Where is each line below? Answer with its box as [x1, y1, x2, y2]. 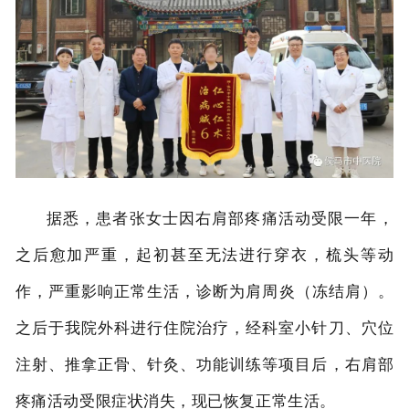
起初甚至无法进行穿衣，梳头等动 [135, 243, 394, 265]
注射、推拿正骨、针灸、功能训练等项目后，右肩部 [15, 352, 394, 374]
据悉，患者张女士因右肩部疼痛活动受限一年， [46, 206, 394, 228]
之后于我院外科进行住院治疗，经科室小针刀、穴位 [15, 316, 394, 338]
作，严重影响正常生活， [15, 279, 197, 301]
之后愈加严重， [15, 243, 136, 265]
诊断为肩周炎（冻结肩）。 [196, 279, 394, 301]
